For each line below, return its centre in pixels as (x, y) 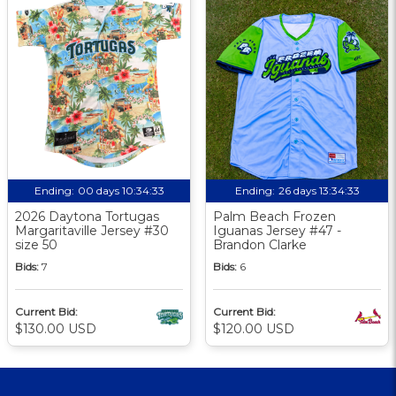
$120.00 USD (254, 328)
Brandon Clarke (260, 244)
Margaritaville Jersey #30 (92, 230)
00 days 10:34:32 (121, 190)
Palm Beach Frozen (274, 216)
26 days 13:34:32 (319, 190)
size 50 (36, 244)
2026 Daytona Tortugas (87, 216)
